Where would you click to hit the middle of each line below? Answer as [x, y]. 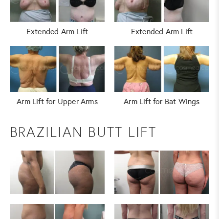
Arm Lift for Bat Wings [162, 102]
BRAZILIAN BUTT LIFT [83, 133]
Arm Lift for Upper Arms [57, 102]
